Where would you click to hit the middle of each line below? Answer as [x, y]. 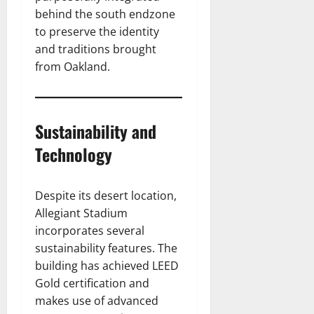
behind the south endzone [105, 14]
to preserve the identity [97, 32]
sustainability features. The [106, 248]
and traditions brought [96, 49]
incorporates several [90, 231]
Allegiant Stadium [81, 213]
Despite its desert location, [106, 196]
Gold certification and [92, 284]
